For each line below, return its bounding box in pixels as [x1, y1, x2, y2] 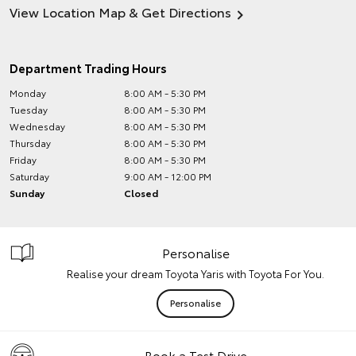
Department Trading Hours [10, 59, 167, 76]
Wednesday [10, 119, 65, 133]
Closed [124, 186, 159, 199]
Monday [10, 86, 46, 99]
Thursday [10, 136, 51, 149]
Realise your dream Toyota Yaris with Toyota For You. [67, 266, 324, 281]
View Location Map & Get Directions [10, 2, 231, 21]
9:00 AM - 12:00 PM [124, 169, 212, 183]
